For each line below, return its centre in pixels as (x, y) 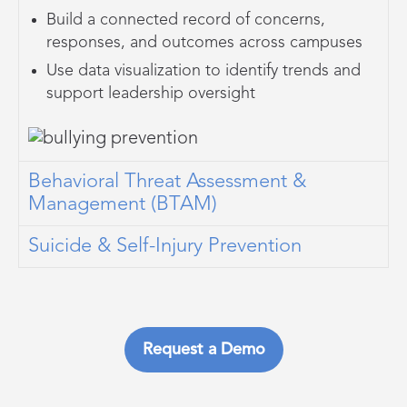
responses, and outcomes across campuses (204, 42)
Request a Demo (203, 349)
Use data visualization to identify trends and (203, 70)
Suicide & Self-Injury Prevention (165, 246)
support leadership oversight (151, 93)
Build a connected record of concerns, (186, 20)
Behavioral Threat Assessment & (167, 181)
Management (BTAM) (125, 204)
